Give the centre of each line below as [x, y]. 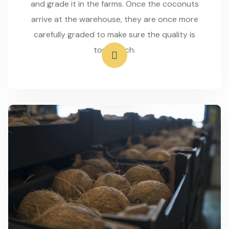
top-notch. [114, 50]
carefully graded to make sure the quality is [114, 35]
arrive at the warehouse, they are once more [114, 19]
